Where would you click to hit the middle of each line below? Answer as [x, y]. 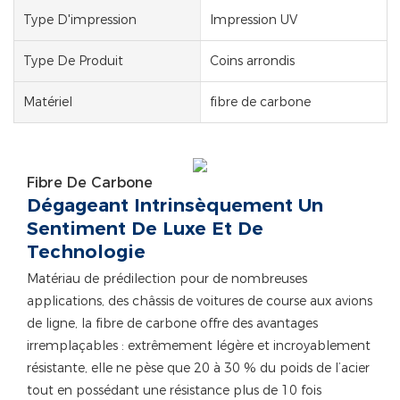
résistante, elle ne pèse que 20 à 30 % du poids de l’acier [198, 367]
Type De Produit [73, 60]
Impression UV [253, 19]
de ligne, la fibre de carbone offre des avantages [172, 323]
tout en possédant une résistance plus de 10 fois [174, 390]
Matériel [48, 101]
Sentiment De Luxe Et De [145, 229]
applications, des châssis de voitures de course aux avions [200, 300]
